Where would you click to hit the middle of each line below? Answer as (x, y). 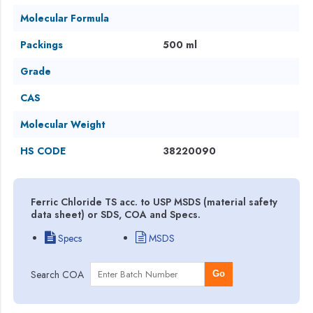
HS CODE (43, 151)
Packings (42, 44)
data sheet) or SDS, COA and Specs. (116, 214)
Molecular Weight (63, 124)
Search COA (58, 274)
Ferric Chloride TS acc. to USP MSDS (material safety (154, 202)
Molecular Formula (65, 18)
